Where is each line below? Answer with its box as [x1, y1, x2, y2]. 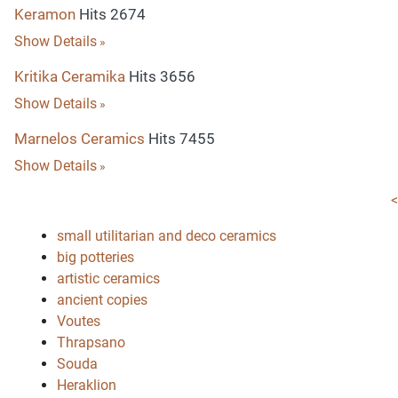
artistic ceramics [57, 270, 160, 287]
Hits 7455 [145, 130, 215, 147]
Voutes [57, 313, 100, 330]
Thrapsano [57, 334, 125, 351]
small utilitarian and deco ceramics [57, 227, 276, 244]
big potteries [57, 249, 134, 266]
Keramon [14, 5, 76, 23]
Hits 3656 [125, 68, 195, 85]
